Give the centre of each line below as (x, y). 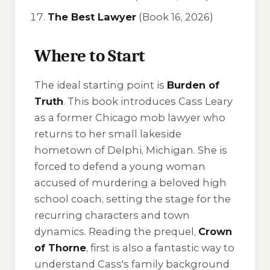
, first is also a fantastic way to (160, 247)
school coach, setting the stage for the (133, 199)
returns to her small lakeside (108, 133)
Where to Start (90, 56)
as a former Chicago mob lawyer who (130, 117)
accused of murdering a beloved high (130, 182)
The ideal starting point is (101, 85)
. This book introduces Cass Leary (148, 101)
